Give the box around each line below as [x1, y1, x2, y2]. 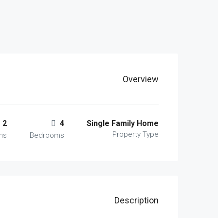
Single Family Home [87, 119, 159, 128]
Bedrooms [29, 131, 64, 140]
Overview [123, 74, 159, 84]
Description [114, 195, 159, 205]
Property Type [112, 130, 159, 139]
